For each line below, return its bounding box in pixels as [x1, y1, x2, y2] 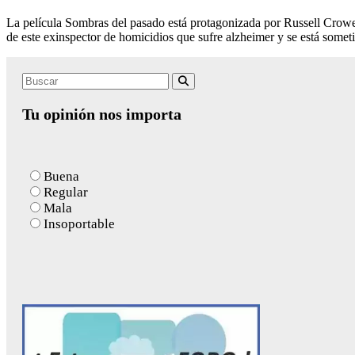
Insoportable [44, 216, 115, 231]
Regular [44, 184, 88, 200]
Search [21, 72, 59, 87]
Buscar [188, 74, 220, 86]
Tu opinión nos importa [22, 105, 181, 123]
